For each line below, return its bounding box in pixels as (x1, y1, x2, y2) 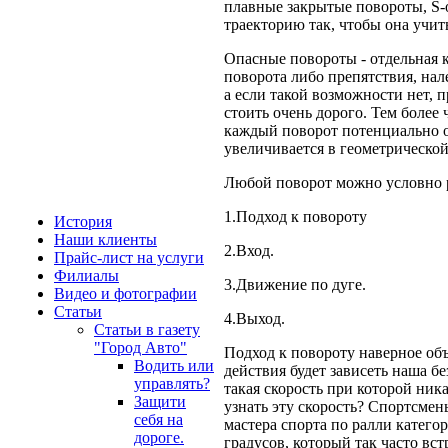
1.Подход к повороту (224, 207, 367, 225)
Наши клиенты (54, 231, 157, 248)
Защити (134, 393, 186, 410)
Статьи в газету (94, 321, 200, 338)
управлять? (134, 375, 210, 392)
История (54, 213, 112, 230)
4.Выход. (224, 309, 285, 327)
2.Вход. (224, 241, 274, 259)
